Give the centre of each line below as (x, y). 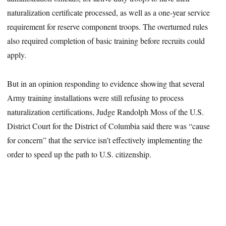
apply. (17, 55)
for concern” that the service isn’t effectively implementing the (105, 140)
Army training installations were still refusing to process (96, 98)
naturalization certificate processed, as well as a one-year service (109, 13)
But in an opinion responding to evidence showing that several (106, 84)
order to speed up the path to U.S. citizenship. (79, 154)
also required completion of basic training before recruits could (106, 41)
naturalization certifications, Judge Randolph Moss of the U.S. (106, 112)
